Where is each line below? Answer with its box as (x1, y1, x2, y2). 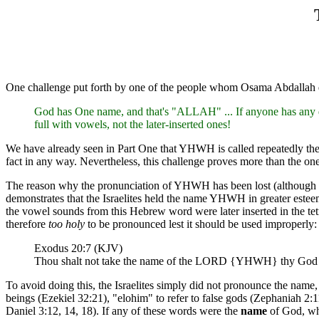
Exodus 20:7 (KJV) (34, 241, 122, 254)
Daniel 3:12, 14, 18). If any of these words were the (6, 304, 241, 317)
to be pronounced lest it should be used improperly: (85, 217, 317, 230)
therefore (6, 217, 48, 230)
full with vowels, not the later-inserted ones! (34, 117, 231, 130)
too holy (48, 217, 85, 230)
